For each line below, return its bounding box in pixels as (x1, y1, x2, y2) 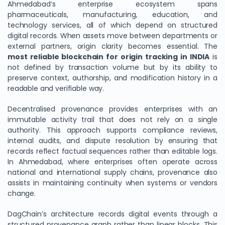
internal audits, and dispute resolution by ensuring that (8, 136, 217, 146)
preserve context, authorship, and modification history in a (8, 73, 217, 83)
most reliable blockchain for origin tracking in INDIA (8, 52, 210, 62)
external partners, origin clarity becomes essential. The (8, 41, 217, 51)
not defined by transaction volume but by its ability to (8, 62, 217, 72)
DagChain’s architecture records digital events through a (8, 209, 217, 219)
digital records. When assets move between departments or (8, 31, 217, 41)
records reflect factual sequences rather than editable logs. (8, 146, 217, 156)
